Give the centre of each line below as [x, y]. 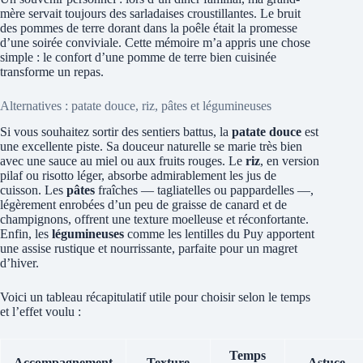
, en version [290, 161]
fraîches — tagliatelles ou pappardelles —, [204, 190]
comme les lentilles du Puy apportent [219, 234]
